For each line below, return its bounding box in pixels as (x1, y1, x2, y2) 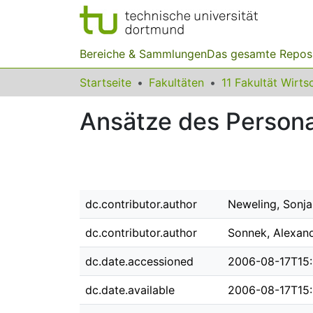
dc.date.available (85, 283, 175, 297)
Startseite (80, 75, 131, 89)
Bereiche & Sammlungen (80, 47, 207, 61)
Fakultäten (149, 75, 204, 89)
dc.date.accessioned (85, 254, 194, 268)
